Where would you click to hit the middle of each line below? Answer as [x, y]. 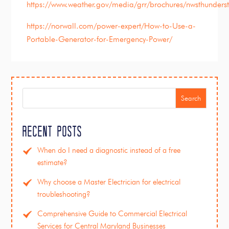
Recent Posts [53, 131]
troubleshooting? [64, 194]
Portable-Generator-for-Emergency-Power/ [100, 39]
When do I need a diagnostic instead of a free [109, 151]
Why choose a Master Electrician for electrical [109, 182]
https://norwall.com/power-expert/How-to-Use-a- [111, 26]
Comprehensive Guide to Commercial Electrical [112, 214]
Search [191, 98]
